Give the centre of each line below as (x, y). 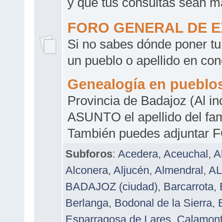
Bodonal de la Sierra (163, 203)
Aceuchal (186, 154)
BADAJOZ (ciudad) (111, 186)
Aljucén (131, 170)
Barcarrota (189, 186)
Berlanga (87, 203)
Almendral (179, 170)
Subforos (89, 154)
